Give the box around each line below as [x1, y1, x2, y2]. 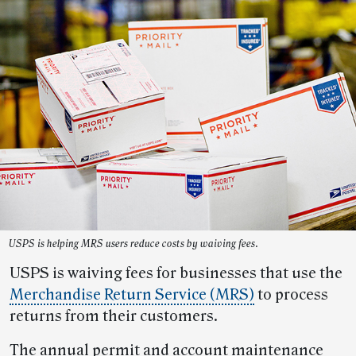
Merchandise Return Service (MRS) [10, 285, 254, 304]
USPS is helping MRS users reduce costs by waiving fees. [9, 238, 258, 250]
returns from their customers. [10, 307, 218, 325]
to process [254, 285, 328, 304]
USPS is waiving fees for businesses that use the [10, 264, 342, 282]
